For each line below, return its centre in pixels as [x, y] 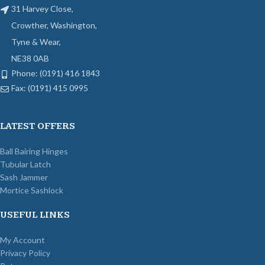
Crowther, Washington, [54, 25]
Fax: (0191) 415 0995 [50, 88]
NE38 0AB [30, 58]
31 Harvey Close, [42, 8]
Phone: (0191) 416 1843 [56, 73]
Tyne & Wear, [36, 41]
